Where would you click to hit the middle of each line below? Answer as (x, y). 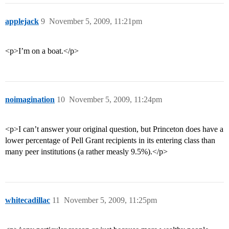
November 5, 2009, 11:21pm (96, 21)
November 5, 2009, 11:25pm (110, 200)
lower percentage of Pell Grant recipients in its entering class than (110, 141)
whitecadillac (28, 200)
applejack (22, 21)
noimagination (30, 100)
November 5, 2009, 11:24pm (116, 100)
